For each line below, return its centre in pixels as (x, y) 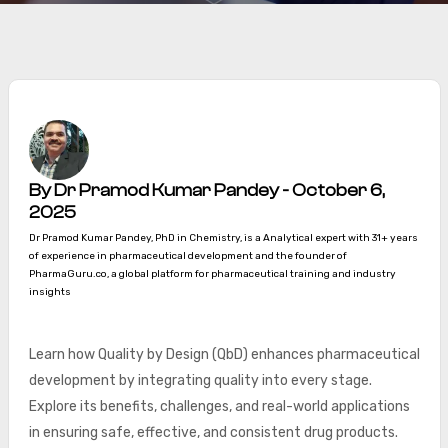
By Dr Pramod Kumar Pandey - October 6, (206, 190)
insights (49, 292)
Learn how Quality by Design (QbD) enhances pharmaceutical (224, 354)
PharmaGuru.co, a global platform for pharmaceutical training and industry (212, 274)
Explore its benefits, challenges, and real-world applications (219, 406)
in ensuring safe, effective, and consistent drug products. (213, 432)
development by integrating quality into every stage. (200, 380)
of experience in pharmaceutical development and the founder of (187, 256)
